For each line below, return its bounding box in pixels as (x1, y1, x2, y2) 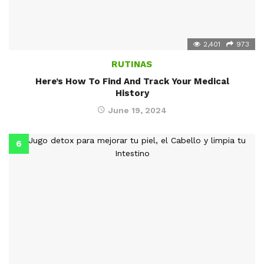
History (115, 87, 149, 98)
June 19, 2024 (108, 105, 167, 115)
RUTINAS (111, 58, 153, 70)
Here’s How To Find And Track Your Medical (35, 75, 229, 87)
